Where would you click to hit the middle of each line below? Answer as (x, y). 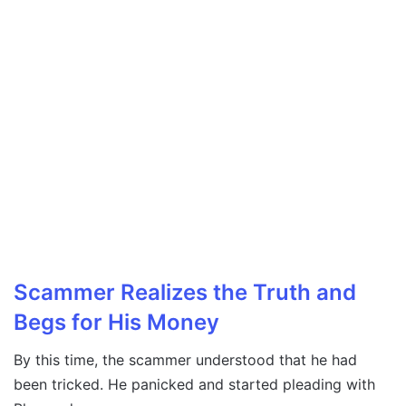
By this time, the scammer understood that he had (185, 360)
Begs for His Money (116, 323)
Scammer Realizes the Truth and (185, 293)
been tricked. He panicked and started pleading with (194, 385)
